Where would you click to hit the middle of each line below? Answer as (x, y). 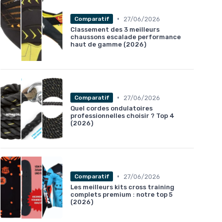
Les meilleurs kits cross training (122, 187)
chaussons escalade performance (126, 37)
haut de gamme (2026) (108, 45)
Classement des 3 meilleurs (115, 30)
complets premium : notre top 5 (121, 195)
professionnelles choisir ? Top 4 (122, 116)
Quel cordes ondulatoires (111, 109)
